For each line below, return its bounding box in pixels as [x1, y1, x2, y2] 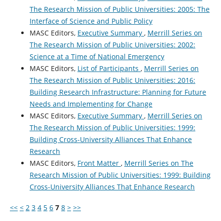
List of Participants [77, 64, 141, 74]
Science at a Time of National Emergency [29, 52, 164, 62]
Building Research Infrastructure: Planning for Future [29, 87, 206, 97]
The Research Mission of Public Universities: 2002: [29, 40, 195, 50]
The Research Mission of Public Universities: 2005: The [29, 4, 210, 14]
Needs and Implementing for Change [29, 99, 152, 109]
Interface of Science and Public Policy [29, 16, 152, 26]
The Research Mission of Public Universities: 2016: [29, 75, 195, 85]
